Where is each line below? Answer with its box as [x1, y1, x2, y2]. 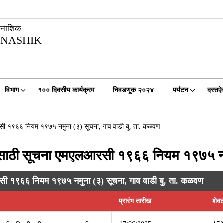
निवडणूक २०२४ [112, 86, 154, 94]
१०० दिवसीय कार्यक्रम [37, 86, 94, 94]
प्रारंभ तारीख [119, 197, 152, 205]
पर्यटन [172, 86, 188, 94]
